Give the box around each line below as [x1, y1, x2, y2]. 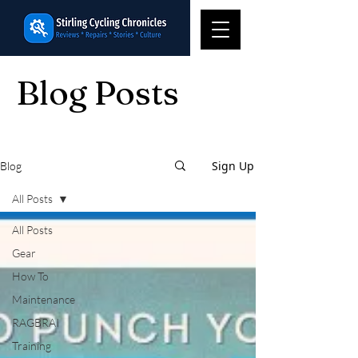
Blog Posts [16, 72, 179, 113]
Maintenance [12, 292, 75, 306]
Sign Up [212, 157, 254, 173]
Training [12, 339, 51, 352]
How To [12, 269, 49, 283]
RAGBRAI [12, 316, 59, 329]
